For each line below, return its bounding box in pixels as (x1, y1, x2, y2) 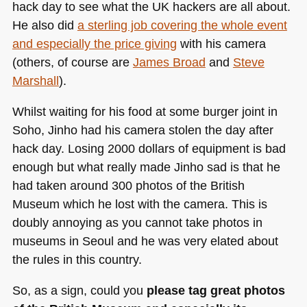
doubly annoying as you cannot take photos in (12, 215, 262, 230)
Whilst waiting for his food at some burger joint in (12, 104, 278, 119)
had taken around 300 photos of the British (12, 178, 245, 193)
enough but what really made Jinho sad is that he (12, 160, 280, 174)
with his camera (176, 36, 266, 51)
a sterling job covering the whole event (77, 17, 287, 32)
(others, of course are (12, 54, 133, 69)
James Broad (132, 54, 206, 69)
